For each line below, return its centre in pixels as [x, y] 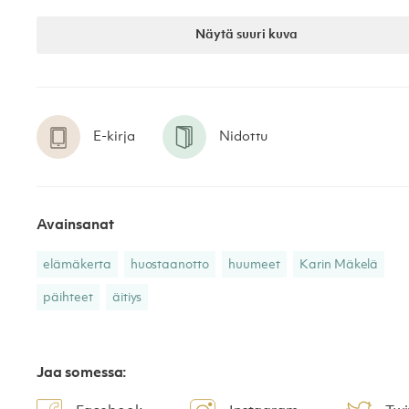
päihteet [68, 298]
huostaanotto [170, 265]
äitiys [127, 298]
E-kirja [114, 137]
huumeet [254, 265]
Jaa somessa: [82, 374]
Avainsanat [75, 226]
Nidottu [243, 137]
